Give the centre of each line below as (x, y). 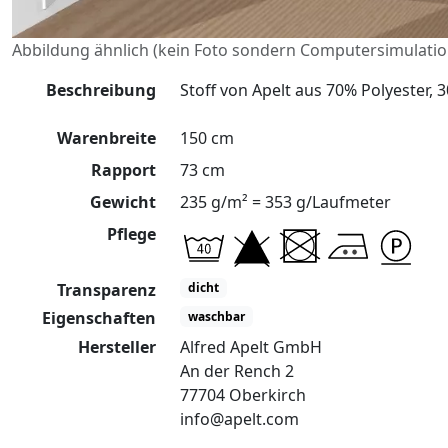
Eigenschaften (99, 318)
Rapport (123, 170)
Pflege (131, 234)
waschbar (216, 316)
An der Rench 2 (237, 370)
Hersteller (117, 346)
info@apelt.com (239, 418)
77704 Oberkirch (243, 394)
